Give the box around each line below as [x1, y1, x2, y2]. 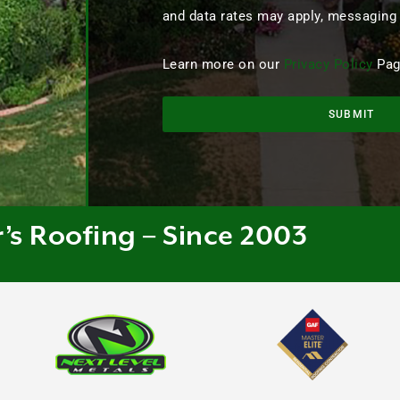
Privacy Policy [283, 56, 373, 73]
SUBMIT [329, 108, 375, 121]
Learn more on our [162, 56, 284, 73]
